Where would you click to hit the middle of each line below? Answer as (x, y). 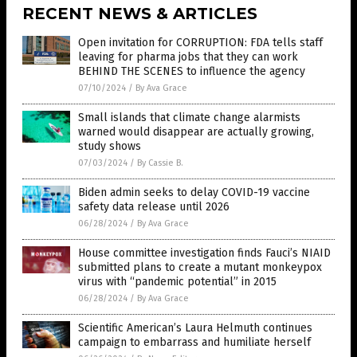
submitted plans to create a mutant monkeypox (200, 268)
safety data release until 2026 (154, 207)
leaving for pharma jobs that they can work (188, 57)
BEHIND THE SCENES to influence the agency (192, 72)
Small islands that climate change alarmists (189, 118)
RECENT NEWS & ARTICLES (140, 14)
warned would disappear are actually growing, (196, 132)
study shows (110, 147)
